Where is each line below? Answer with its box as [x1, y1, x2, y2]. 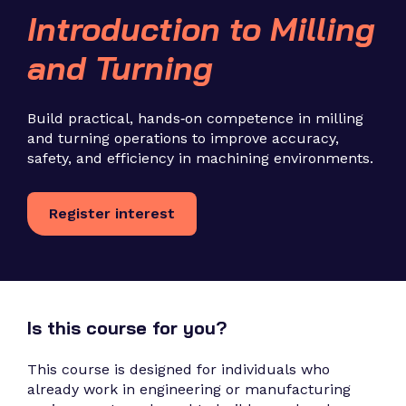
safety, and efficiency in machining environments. [27, 150, 373, 167]
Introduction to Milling [27, 8, 375, 49]
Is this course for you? [27, 316, 227, 339]
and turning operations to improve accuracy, [27, 130, 339, 147]
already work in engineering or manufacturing [27, 381, 351, 398]
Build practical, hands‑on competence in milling [27, 110, 363, 127]
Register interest [49, 205, 175, 222]
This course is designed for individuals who [27, 361, 330, 378]
